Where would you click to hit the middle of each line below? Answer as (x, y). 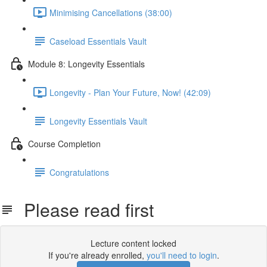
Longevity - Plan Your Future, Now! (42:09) (130, 92)
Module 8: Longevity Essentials (86, 63)
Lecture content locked (133, 243)
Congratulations (79, 172)
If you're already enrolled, (97, 255)
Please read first (84, 209)
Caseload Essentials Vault (98, 41)
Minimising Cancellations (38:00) (111, 12)
